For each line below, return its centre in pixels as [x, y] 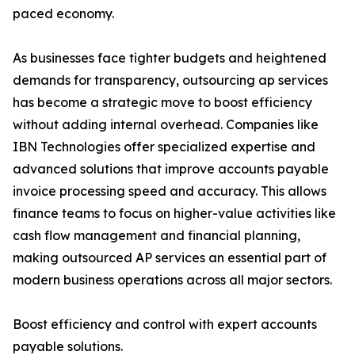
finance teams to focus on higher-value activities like [174, 214]
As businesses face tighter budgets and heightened [170, 58]
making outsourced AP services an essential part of [170, 258]
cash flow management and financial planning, [157, 236]
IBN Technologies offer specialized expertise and [164, 147]
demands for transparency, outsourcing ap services [170, 80]
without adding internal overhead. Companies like [166, 125]
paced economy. [63, 14]
